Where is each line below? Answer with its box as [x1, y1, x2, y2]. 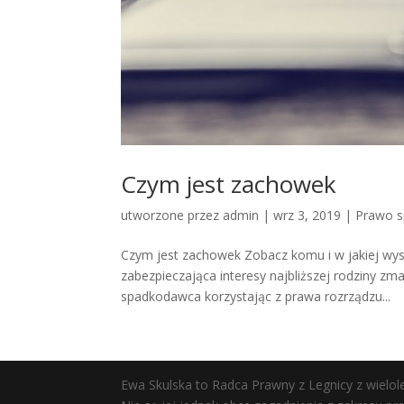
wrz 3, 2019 [273, 206, 342, 224]
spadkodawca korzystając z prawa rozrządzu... [121, 287, 391, 305]
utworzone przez [121, 206, 224, 224]
